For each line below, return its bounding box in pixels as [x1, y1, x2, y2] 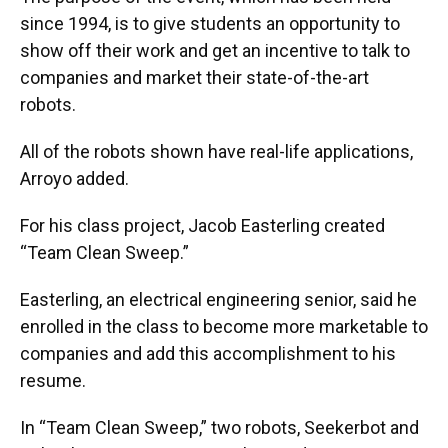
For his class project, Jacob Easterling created [20, 215, 385, 237]
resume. [20, 370, 86, 392]
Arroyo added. [20, 168, 129, 190]
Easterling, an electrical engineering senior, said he [20, 289, 417, 311]
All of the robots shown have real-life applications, [20, 141, 413, 163]
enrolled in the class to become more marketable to [20, 316, 428, 338]
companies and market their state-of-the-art [20, 67, 369, 89]
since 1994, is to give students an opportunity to [20, 13, 400, 35]
